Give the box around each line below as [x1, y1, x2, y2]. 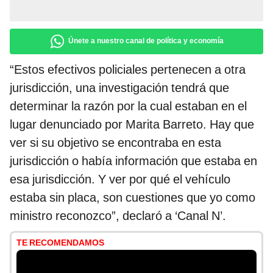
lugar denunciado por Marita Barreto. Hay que [10, 117, 254, 132]
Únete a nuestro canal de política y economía [68, 37, 224, 46]
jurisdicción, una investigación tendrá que [10, 80, 229, 96]
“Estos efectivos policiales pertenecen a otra [10, 62, 246, 77]
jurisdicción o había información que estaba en [10, 154, 257, 169]
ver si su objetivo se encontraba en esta [10, 135, 221, 151]
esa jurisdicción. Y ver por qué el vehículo [10, 172, 230, 187]
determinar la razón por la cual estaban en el [10, 99, 247, 114]
